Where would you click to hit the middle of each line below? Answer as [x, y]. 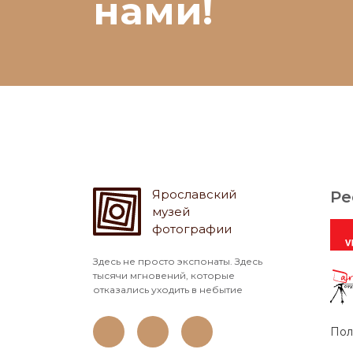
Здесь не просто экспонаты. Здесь [178, 261]
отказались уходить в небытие [168, 290]
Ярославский [194, 194]
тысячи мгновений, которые [164, 275]
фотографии [192, 229]
